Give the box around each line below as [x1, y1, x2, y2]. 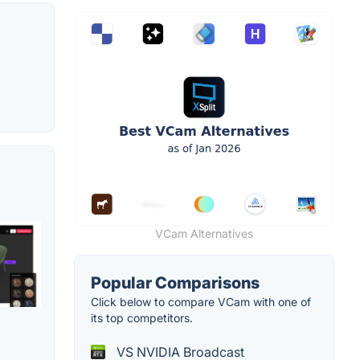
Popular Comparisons [91, 272, 260, 292]
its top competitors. [91, 310, 193, 325]
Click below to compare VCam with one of [91, 294, 311, 309]
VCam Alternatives [155, 226, 253, 240]
